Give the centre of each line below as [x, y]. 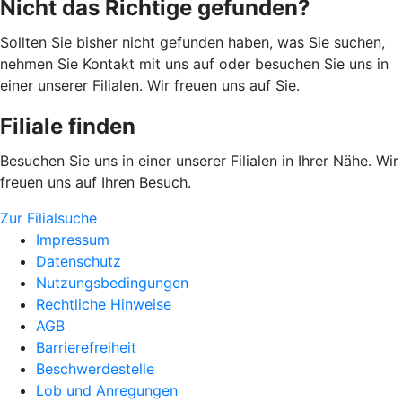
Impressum [73, 239]
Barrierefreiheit [86, 347]
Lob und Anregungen [107, 390]
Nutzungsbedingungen [112, 282]
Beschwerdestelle [95, 368]
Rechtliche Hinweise [104, 304]
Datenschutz [79, 261]
